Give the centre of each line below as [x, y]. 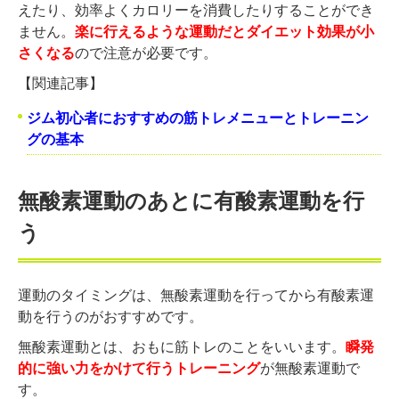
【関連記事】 [61, 83]
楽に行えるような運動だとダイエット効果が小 [224, 31]
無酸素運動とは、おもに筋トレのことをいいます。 [182, 346]
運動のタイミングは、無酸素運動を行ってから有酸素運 [196, 295]
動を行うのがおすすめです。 [110, 316]
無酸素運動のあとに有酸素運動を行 [191, 200]
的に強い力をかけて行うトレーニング [139, 368]
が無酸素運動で [310, 368]
